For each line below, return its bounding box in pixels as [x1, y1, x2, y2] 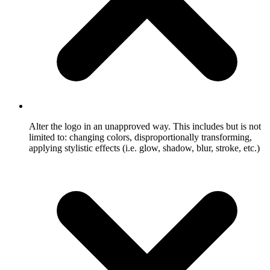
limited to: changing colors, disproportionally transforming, [29, 131, 252, 142]
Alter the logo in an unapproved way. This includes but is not [29, 121, 261, 131]
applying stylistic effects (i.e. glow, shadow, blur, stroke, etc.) [29, 142, 260, 153]
